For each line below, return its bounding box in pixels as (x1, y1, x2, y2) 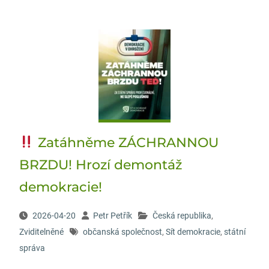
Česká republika (152, 211, 211, 220)
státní (223, 227, 246, 237)
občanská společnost (82, 227, 162, 237)
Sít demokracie (165, 227, 220, 237)
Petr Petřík (92, 211, 132, 220)
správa (19, 243, 45, 253)
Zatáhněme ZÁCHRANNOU (34, 134, 219, 151)
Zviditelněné (19, 227, 64, 237)
